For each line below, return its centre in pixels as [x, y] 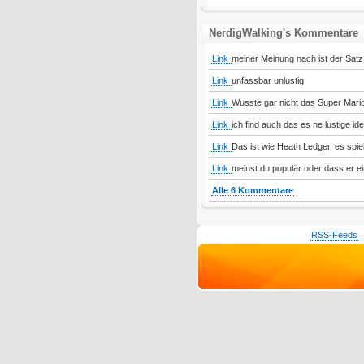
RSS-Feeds [334, 235]
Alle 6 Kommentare [252, 190]
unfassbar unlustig [267, 80]
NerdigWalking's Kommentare [283, 33]
